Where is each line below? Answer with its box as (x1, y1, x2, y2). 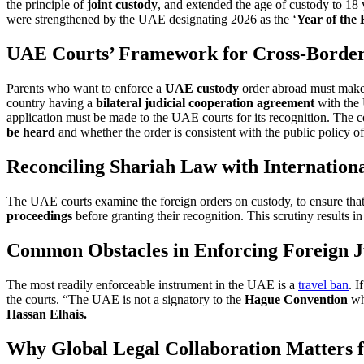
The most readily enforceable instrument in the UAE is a (6, 277, 298, 292)
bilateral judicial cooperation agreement (96, 96, 314, 110)
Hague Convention (245, 292, 348, 306)
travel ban (298, 277, 349, 292)
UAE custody (165, 81, 239, 95)
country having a (6, 96, 96, 110)
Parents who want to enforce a (6, 81, 165, 95)
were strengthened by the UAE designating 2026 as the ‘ (6, 12, 297, 27)
